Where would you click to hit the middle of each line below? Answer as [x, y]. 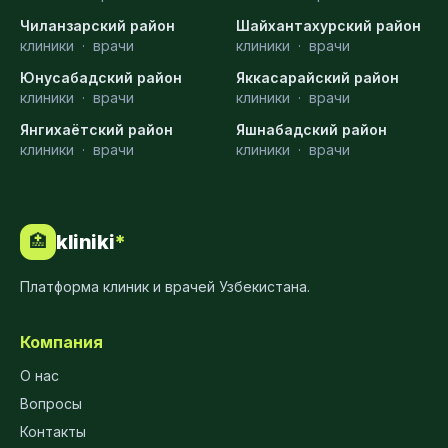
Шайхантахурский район [328, 25]
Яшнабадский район [311, 129]
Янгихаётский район [96, 129]
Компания [61, 341]
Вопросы [51, 403]
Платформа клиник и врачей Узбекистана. [165, 286]
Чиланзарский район [97, 25]
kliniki [85, 241]
